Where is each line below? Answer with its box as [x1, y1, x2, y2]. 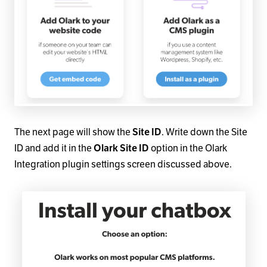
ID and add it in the [14, 142, 94, 154]
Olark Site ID [94, 142, 149, 154]
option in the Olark [149, 142, 227, 154]
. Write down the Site [162, 126, 247, 138]
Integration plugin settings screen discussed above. [14, 158, 232, 170]
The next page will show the [14, 126, 132, 138]
